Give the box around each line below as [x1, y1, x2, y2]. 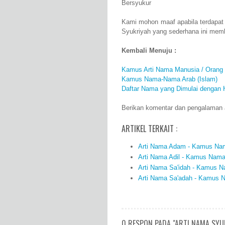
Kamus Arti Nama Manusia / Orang [122, 66, 223, 74]
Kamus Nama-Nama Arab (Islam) [122, 75, 217, 83]
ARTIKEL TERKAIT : [122, 123, 177, 135]
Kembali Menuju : [122, 47, 176, 55]
